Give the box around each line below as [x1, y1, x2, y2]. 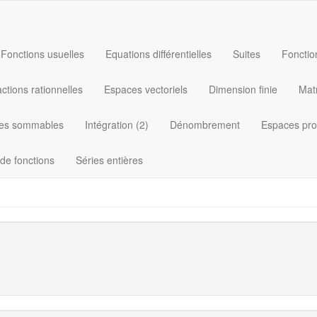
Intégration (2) [85, 117, 149, 132]
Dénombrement [170, 117, 240, 132]
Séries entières [76, 153, 143, 167]
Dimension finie [209, 82, 277, 96]
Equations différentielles [105, 47, 212, 61]
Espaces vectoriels [104, 82, 188, 96]
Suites [233, 47, 260, 61]
